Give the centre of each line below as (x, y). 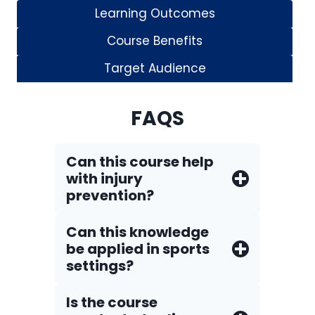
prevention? (110, 195)
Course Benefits (155, 41)
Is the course (112, 302)
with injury (104, 179)
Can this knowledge (137, 232)
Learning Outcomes (155, 13)
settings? (100, 266)
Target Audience (155, 68)
